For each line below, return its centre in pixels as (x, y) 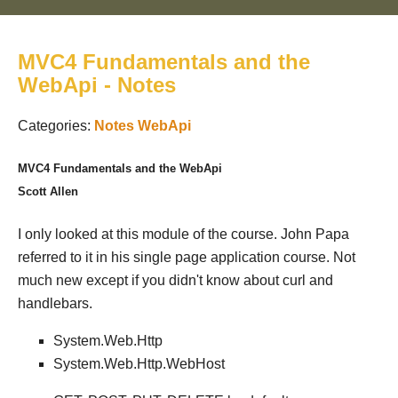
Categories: (56, 125)
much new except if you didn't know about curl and (175, 281)
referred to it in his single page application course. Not (187, 258)
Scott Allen (48, 191)
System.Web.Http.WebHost (139, 364)
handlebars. (55, 304)
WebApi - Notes (97, 84)
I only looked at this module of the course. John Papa (183, 235)
